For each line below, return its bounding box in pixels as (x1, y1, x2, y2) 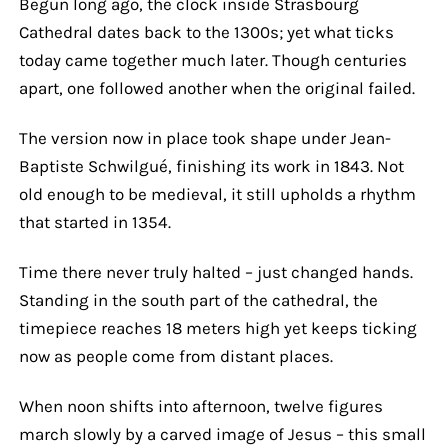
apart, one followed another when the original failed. (18, 77, 415, 98)
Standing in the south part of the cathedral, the (18, 289, 378, 310)
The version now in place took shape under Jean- (18, 127, 391, 148)
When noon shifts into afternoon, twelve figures (18, 395, 383, 416)
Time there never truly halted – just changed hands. (18, 261, 413, 282)
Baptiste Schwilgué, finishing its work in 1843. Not (18, 155, 404, 176)
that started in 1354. (18, 211, 171, 232)
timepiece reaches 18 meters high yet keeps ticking (18, 317, 417, 338)
